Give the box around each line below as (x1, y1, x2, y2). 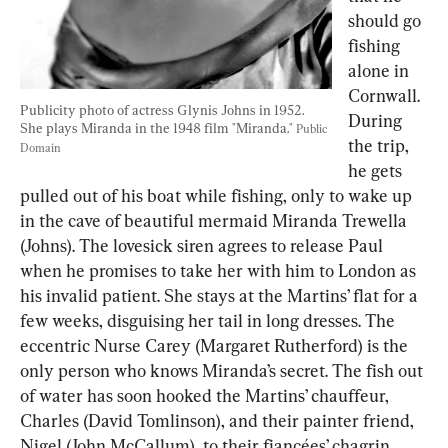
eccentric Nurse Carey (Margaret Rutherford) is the (20, 335, 412, 357)
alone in (348, 60, 413, 82)
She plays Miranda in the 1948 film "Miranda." (20, 119, 296, 136)
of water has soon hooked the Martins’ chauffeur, (20, 385, 393, 407)
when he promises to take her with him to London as (20, 260, 420, 282)
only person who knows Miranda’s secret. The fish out (20, 360, 427, 382)
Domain (20, 140, 61, 155)
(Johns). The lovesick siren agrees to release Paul (20, 235, 387, 257)
